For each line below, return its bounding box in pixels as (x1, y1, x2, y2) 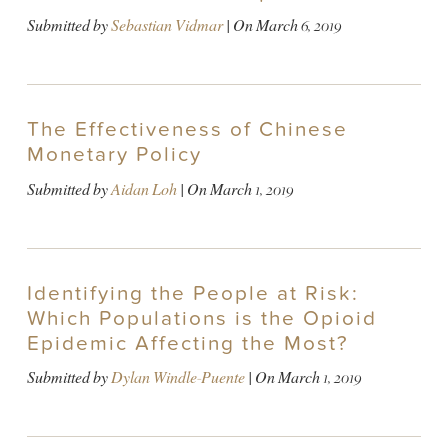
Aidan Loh (110, 178, 177, 200)
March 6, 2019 (255, 15, 341, 37)
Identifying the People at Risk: (26, 280, 359, 306)
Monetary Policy (26, 142, 202, 168)
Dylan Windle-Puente (110, 366, 245, 388)
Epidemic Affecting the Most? (26, 330, 349, 356)
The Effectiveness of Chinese (26, 117, 348, 143)
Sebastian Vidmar (110, 15, 223, 37)
